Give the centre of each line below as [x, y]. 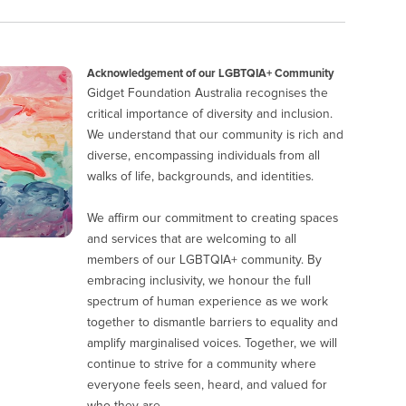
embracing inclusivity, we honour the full [199, 280]
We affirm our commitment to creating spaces [213, 218]
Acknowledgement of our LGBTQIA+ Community [211, 73]
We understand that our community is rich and [216, 135]
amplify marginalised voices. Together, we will [213, 343]
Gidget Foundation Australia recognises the [208, 93]
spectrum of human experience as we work [208, 301]
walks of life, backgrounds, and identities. [201, 176]
